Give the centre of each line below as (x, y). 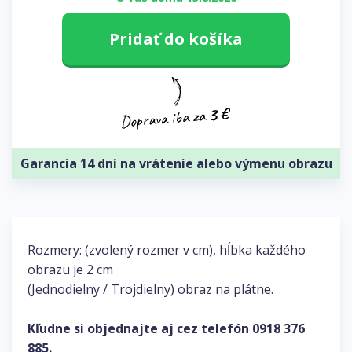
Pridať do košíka (176, 39)
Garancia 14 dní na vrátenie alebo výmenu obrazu (176, 164)
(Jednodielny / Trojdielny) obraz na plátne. (150, 290)
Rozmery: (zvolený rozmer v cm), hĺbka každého (167, 250)
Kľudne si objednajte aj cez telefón (140, 329)
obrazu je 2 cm (70, 270)
